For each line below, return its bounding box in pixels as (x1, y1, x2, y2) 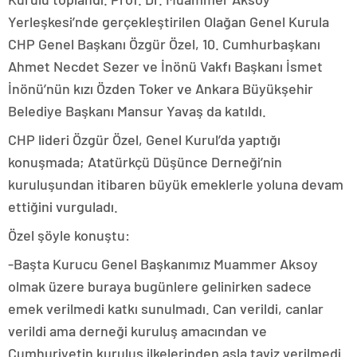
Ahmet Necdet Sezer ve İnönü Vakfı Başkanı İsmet (8, 57, 323, 76)
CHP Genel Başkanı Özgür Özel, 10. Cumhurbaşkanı (8, 35, 320, 53)
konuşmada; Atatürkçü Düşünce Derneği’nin (8, 153, 282, 171)
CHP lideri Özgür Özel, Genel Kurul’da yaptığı (8, 131, 280, 149)
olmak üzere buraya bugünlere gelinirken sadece (8, 277, 312, 296)
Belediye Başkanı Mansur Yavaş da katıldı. (8, 102, 266, 120)
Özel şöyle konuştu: (8, 226, 133, 245)
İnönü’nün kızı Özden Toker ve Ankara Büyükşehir (8, 80, 313, 98)
